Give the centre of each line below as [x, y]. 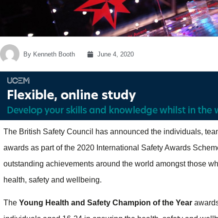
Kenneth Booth [53, 54]
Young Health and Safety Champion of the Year [106, 203]
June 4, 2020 [116, 54]
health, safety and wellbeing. [53, 180]
